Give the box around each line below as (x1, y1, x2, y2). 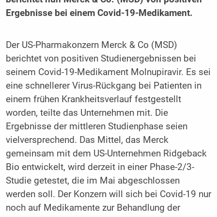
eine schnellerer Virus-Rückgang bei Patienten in (5, 80, 201, 91)
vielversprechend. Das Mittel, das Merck (5, 134, 169, 145)
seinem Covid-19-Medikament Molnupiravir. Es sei (5, 66, 211, 77)
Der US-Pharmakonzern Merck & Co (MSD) (5, 39, 177, 50)
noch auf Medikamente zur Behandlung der (5, 202, 180, 213)
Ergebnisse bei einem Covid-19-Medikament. (5, 8, 193, 19)
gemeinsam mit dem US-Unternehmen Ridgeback (5, 148, 207, 159)
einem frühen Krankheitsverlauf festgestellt (5, 93, 181, 105)
